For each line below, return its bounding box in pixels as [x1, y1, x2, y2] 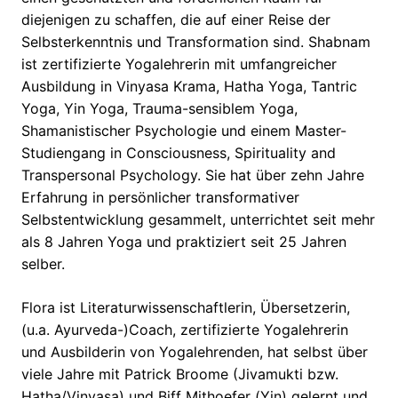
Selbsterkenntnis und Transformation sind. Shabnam [21, 33, 370, 52]
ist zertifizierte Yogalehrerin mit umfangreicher [21, 55, 337, 74]
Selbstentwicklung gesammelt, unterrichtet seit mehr [21, 211, 375, 229]
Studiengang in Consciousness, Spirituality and [21, 144, 336, 163]
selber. [21, 255, 65, 274]
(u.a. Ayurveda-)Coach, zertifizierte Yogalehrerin [21, 321, 348, 339]
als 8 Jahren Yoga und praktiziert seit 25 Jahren [21, 233, 346, 251]
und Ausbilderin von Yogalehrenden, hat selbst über [21, 343, 368, 362]
